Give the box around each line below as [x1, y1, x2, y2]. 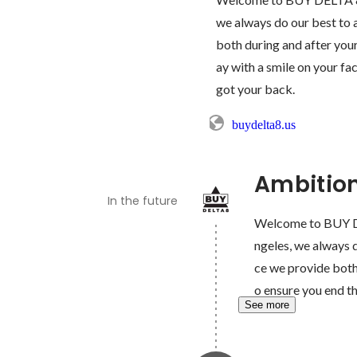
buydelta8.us [231, 118, 296, 132]
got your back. [215, 81, 295, 97]
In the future [107, 193, 178, 210]
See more [244, 299, 289, 312]
